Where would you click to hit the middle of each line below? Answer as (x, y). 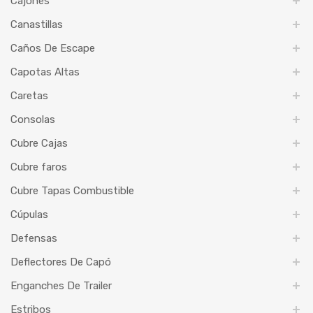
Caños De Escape (53, 49)
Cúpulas (29, 215)
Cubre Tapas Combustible (72, 191)
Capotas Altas (45, 72)
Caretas (29, 96)
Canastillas (37, 25)
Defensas (34, 239)
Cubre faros (39, 167)
